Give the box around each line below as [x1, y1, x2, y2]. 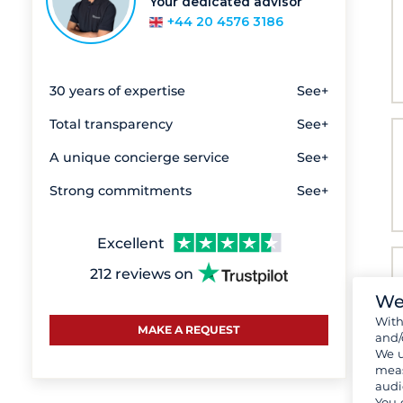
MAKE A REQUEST [138, 322, 240, 336]
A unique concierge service [49, 149, 229, 166]
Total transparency [49, 116, 173, 133]
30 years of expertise [49, 83, 185, 100]
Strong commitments [49, 183, 192, 200]
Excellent [96, 235, 165, 253]
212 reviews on [90, 264, 193, 282]
